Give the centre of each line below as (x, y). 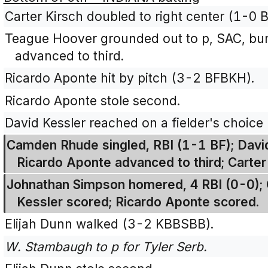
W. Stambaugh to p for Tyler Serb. (106, 246)
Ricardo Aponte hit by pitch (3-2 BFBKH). (130, 78)
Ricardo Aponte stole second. (93, 100)
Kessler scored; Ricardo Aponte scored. (138, 202)
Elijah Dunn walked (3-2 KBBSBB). (109, 224)
